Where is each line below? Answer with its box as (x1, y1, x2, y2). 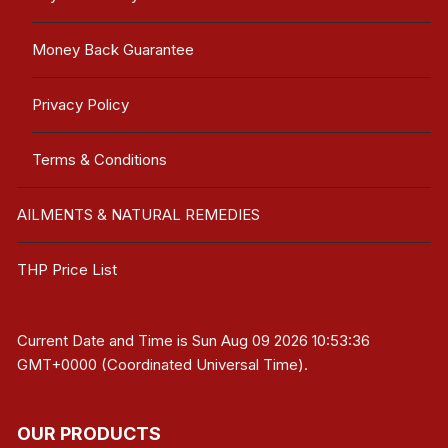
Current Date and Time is (17, 331, 193, 351)
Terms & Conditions (32, 150, 168, 170)
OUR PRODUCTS (17, 423, 162, 445)
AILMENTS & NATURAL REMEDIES (17, 205, 261, 225)
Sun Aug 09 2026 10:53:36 (192, 331, 371, 351)
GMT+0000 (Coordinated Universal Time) (17, 355, 305, 375)
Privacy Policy (32, 95, 130, 115)
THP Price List (17, 260, 118, 280)
